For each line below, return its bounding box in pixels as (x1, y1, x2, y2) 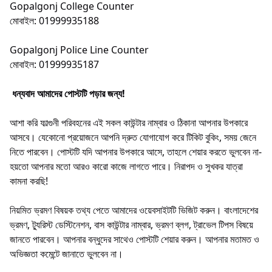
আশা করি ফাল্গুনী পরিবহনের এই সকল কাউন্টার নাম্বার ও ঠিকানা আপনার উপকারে (10, 115, 248, 129)
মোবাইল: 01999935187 (10, 57, 99, 71)
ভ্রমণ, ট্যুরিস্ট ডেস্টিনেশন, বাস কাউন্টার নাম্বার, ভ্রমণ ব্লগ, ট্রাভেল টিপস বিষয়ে (10, 217, 253, 231)
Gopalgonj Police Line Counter (10, 42, 149, 56)
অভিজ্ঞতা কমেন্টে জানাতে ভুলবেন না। (10, 246, 123, 260)
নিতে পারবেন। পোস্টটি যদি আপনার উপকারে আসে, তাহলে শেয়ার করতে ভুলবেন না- (10, 144, 262, 158)
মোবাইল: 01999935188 (10, 13, 99, 27)
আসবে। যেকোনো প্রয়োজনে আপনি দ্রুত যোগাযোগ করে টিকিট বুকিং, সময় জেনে (10, 130, 256, 144)
